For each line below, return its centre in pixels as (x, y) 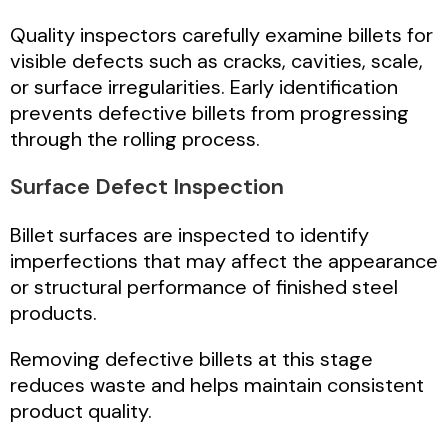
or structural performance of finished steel (204, 287)
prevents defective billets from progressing (209, 113)
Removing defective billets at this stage (191, 359)
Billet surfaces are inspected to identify (189, 235)
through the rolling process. (135, 139)
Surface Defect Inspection (147, 187)
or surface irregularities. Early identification (204, 87)
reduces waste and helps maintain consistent (217, 385)
